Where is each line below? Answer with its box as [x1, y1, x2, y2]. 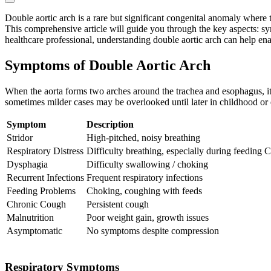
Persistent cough [87, 199, 149, 210]
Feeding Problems [7, 186, 76, 197]
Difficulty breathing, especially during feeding [87, 146, 262, 157]
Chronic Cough [7, 199, 66, 210]
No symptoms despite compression [87, 226, 219, 237]
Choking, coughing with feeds [87, 186, 202, 197]
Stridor [7, 132, 33, 143]
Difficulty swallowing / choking [87, 159, 208, 170]
